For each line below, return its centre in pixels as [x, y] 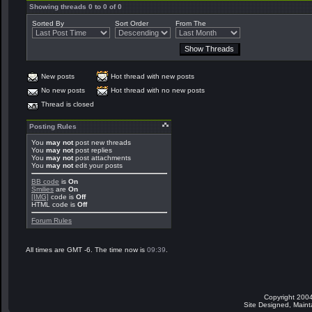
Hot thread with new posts [153, 76]
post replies [93, 150]
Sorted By [48, 23]
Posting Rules [53, 126]
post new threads [102, 142]
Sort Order [132, 23]
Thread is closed [68, 104]
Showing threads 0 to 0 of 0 [76, 7]
